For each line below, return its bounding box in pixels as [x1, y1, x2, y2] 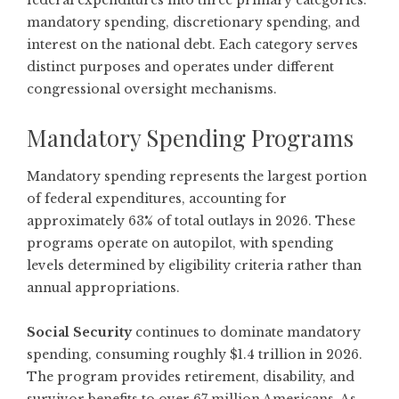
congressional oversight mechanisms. [27, 81, 277, 97]
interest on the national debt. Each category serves [27, 37, 358, 53]
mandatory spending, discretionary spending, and [27, 14, 360, 30]
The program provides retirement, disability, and [27, 369, 354, 385]
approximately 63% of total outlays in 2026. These [27, 213, 355, 229]
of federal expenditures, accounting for [27, 191, 287, 207]
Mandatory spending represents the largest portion [27, 168, 367, 184]
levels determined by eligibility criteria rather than [27, 257, 362, 273]
